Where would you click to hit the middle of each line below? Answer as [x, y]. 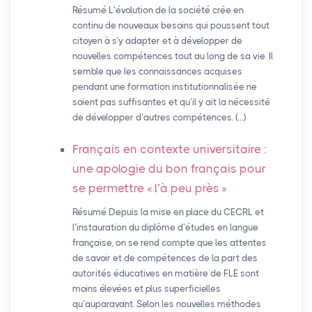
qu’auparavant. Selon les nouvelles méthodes [166, 304]
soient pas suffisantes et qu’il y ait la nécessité [171, 102]
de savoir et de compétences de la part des [165, 258]
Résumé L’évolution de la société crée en [158, 10]
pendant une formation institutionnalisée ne [164, 87]
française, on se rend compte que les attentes [169, 243]
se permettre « [112, 188]
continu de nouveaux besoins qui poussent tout [171, 26]
